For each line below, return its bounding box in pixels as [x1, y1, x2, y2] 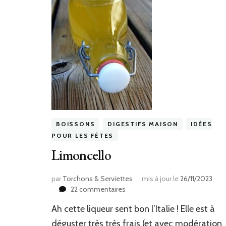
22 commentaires [71, 185, 126, 194]
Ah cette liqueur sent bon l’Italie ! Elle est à [51, 203, 215, 215]
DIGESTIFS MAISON [107, 120, 179, 128]
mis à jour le [142, 174, 180, 184]
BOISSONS [56, 120, 95, 128]
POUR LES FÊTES [51, 132, 114, 140]
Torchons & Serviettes [63, 174, 133, 184]
